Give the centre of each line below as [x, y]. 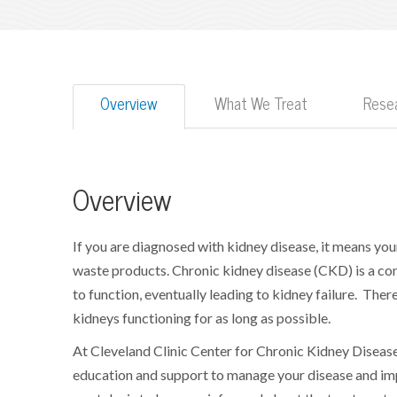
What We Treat [261, 105]
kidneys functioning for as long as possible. [202, 318]
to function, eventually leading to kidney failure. [215, 294]
